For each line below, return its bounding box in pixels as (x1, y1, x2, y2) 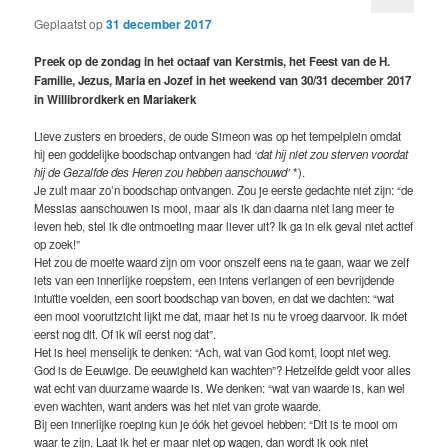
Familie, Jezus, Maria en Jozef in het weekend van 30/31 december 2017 (34, 72, 412, 90)
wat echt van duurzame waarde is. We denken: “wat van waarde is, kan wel (34, 380, 406, 397)
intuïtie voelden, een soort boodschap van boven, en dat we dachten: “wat (34, 290, 395, 307)
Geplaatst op (34, 15, 107, 33)
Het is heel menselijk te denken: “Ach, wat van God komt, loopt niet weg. (34, 344, 392, 361)
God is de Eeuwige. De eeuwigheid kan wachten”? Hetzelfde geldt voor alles (34, 362, 412, 379)
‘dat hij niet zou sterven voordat (254, 146, 409, 163)
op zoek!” (34, 236, 81, 253)
